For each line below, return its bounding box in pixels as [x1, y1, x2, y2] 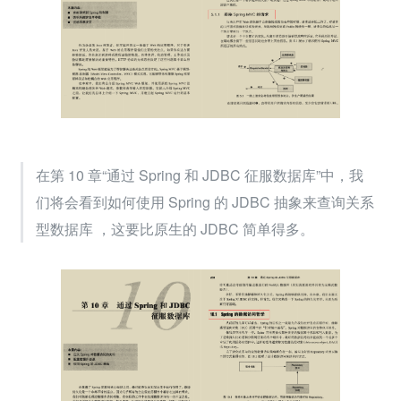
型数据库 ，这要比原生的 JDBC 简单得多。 [36, 218, 314, 239]
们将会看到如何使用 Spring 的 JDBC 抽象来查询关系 [36, 191, 374, 212]
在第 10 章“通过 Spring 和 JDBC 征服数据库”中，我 [36, 164, 363, 185]
